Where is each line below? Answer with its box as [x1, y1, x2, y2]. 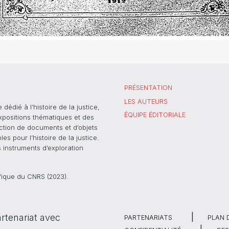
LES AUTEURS [124, 97, 168, 105]
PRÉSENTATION [124, 83, 172, 91]
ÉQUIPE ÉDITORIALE [124, 111, 186, 119]
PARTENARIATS [124, 214, 172, 222]
